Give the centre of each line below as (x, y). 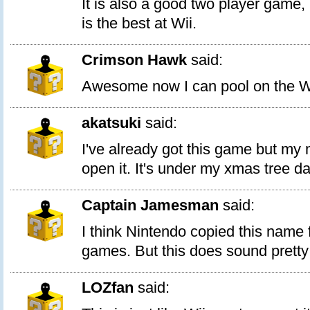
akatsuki (111, 123)
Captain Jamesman (150, 205)
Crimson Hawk (134, 60)
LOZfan (108, 288)
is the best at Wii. (139, 23)
